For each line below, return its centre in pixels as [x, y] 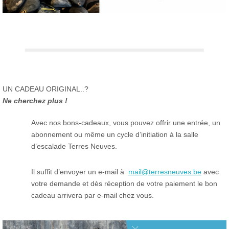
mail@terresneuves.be [165, 172]
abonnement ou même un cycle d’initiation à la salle [115, 135]
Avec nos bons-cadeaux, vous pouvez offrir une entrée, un [126, 123]
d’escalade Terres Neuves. [74, 146]
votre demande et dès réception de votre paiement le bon [124, 184]
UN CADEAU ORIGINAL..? [45, 89]
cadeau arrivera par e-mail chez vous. [93, 196]
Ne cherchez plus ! [35, 101]
